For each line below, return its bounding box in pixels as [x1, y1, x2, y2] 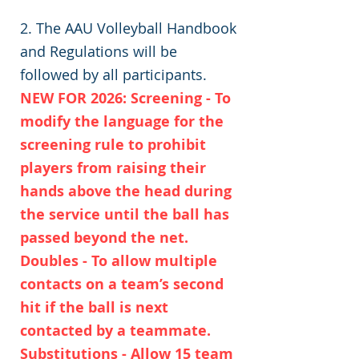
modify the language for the [20, 111, 224, 131]
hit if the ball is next [20, 297, 168, 317]
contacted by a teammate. [20, 321, 211, 341]
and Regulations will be [20, 42, 177, 61]
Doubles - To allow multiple [20, 251, 217, 271]
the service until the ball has [20, 204, 229, 224]
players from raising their [20, 158, 206, 178]
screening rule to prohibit [20, 135, 206, 155]
